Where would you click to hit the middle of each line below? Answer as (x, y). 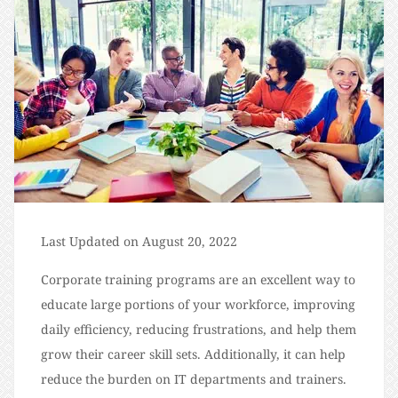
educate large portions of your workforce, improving (198, 304)
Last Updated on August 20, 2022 (139, 241)
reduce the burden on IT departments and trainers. (194, 379)
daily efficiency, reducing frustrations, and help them (199, 329)
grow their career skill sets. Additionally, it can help (193, 354)
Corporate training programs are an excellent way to (198, 279)
